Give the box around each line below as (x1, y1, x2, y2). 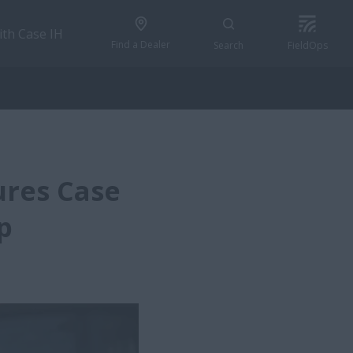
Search (214, 38, 243, 52)
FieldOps (287, 38, 328, 52)
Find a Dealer (111, 37, 170, 51)
